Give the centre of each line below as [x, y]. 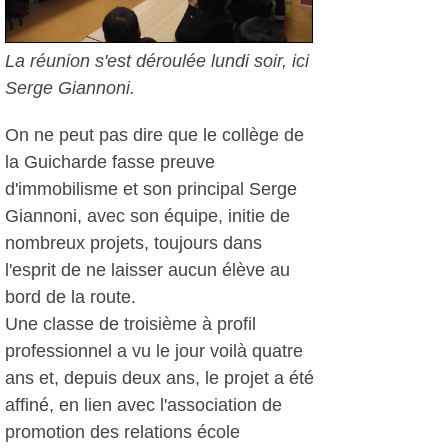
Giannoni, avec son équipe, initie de [147, 216]
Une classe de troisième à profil [130, 324]
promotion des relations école [122, 432]
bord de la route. [70, 297]
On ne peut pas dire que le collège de [154, 135]
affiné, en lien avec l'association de [143, 405]
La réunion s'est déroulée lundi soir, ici [157, 61]
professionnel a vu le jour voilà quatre [154, 351]
